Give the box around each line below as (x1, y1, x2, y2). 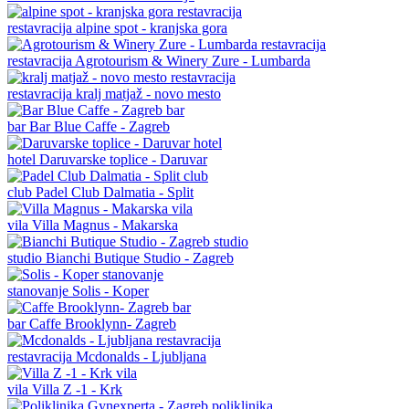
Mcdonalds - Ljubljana (76, 348, 206, 364)
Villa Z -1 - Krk (32, 381, 122, 397)
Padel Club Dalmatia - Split (36, 184, 194, 200)
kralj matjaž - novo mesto (76, 85, 221, 101)
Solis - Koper (72, 282, 149, 299)
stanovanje (7, 282, 72, 299)
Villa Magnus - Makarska (32, 216, 178, 233)
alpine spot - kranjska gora (76, 19, 227, 36)
